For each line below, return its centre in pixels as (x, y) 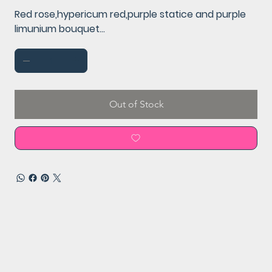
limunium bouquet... (60, 29)
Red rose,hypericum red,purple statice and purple (130, 14)
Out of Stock (137, 104)
